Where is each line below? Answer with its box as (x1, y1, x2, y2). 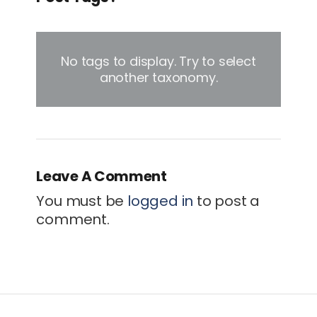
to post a (193, 190, 260, 211)
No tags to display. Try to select (61, 52, 256, 70)
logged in (127, 190, 194, 211)
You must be (36, 190, 127, 211)
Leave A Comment (36, 166, 167, 186)
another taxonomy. (99, 68, 218, 86)
